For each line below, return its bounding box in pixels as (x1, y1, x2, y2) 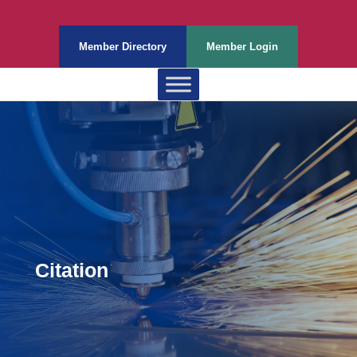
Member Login (206, 41, 278, 53)
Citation (35, 259, 108, 281)
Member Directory (79, 41, 167, 53)
